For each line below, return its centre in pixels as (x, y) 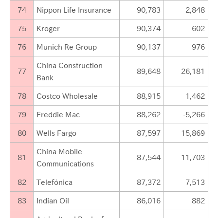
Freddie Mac (59, 115)
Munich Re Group (68, 47)
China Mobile (59, 152)
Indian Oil (54, 201)
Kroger (49, 28)
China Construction (70, 65)
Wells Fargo (57, 133)
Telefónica (54, 182)
